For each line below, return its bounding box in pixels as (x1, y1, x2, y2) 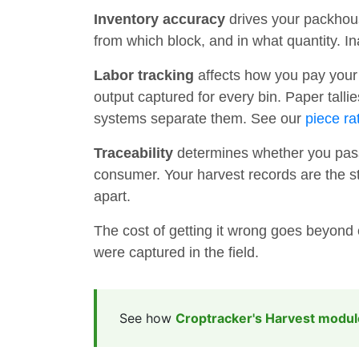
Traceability (94, 144, 173, 161)
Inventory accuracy (94, 10, 225, 27)
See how (119, 309, 175, 326)
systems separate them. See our (94, 110, 305, 127)
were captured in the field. (94, 244, 259, 260)
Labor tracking (94, 67, 194, 83)
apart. (94, 188, 131, 204)
